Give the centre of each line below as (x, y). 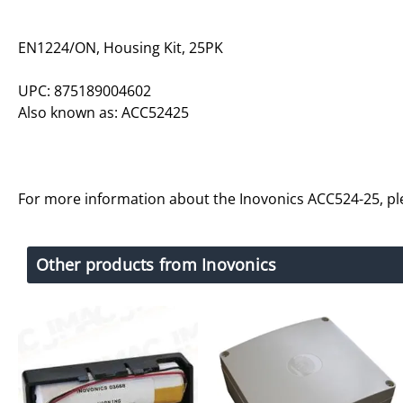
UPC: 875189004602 (85, 90)
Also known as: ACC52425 (103, 112)
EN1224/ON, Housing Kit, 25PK (121, 47)
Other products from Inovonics (157, 264)
